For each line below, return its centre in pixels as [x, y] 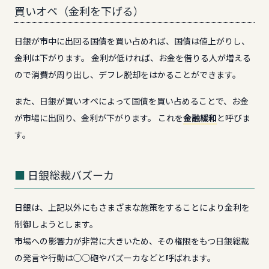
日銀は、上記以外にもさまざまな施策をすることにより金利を [132, 207]
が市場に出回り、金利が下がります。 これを [99, 118]
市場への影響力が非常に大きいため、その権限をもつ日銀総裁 [132, 241]
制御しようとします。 [56, 224]
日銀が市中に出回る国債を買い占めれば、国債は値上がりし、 [132, 41]
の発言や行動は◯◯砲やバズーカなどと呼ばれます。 [115, 258]
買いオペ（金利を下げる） [79, 11]
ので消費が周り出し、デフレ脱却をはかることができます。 [128, 74]
